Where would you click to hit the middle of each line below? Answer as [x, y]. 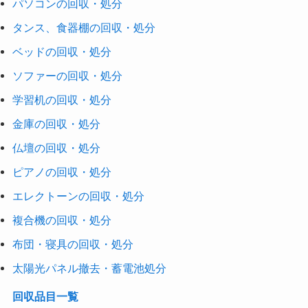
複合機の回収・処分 [62, 220]
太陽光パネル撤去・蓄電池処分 [89, 268]
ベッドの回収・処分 [62, 52]
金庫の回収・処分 [56, 124]
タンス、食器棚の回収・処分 [84, 28]
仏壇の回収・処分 [56, 148]
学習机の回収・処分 [62, 100]
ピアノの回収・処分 [62, 172]
